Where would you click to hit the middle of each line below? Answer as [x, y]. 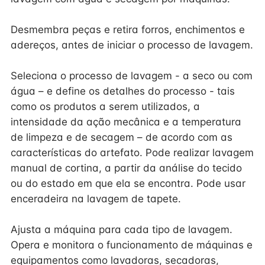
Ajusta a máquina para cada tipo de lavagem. [122, 230]
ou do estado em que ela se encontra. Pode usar [128, 183]
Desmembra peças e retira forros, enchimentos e [128, 30]
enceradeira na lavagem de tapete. [96, 199]
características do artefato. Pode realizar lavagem [132, 153]
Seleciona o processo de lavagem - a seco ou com [132, 76]
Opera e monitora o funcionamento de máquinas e [132, 245]
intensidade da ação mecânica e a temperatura [126, 122]
